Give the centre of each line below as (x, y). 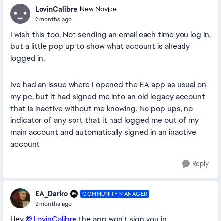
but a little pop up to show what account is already (100, 46)
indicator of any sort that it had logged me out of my (105, 120)
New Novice (98, 9)
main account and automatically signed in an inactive (103, 132)
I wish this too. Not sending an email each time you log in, (110, 34)
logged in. (28, 58)
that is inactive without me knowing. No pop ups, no (102, 108)
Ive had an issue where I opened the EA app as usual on (108, 85)
